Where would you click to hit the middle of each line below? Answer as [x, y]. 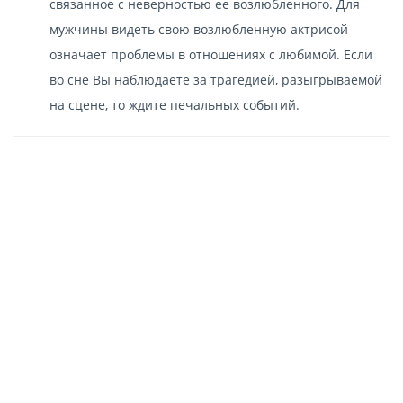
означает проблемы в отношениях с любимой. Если [211, 54]
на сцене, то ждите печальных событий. [175, 104]
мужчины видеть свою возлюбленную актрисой [199, 29]
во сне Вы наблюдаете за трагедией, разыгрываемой [216, 79]
